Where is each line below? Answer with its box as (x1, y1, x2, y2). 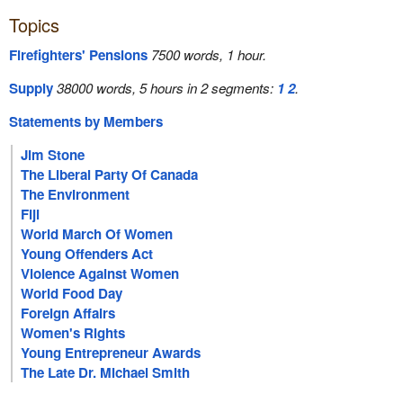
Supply (8, 77, 53, 98)
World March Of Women (21, 224, 174, 245)
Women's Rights (21, 323, 126, 344)
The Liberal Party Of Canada (21, 165, 199, 185)
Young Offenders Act (21, 244, 154, 264)
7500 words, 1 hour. (150, 44, 266, 64)
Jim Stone (21, 145, 85, 166)
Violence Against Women (21, 264, 180, 284)
